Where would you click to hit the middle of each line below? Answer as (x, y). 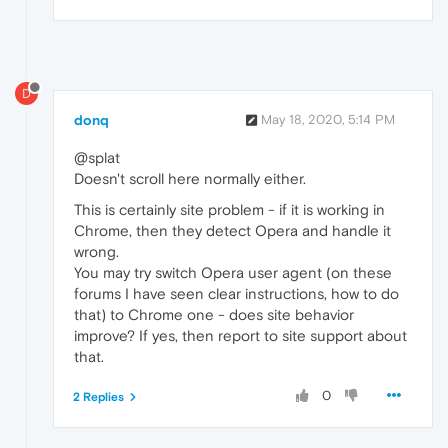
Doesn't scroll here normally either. (190, 179)
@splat (97, 158)
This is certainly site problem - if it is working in (229, 210)
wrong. (96, 252)
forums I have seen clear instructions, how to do (236, 294)
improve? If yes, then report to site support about (240, 336)
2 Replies (98, 397)
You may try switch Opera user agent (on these (233, 273)
